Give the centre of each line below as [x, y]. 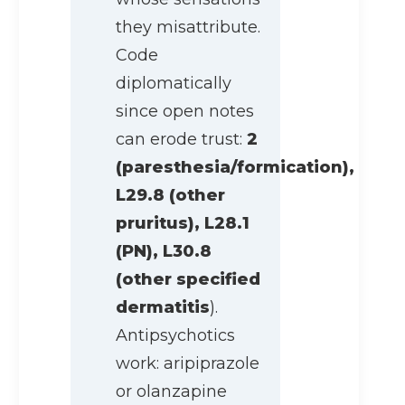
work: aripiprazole [188, 364]
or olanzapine [171, 392]
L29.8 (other [170, 196]
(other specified [188, 280]
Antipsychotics [175, 336]
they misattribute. [188, 28]
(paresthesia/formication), [235, 168]
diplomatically [174, 84]
